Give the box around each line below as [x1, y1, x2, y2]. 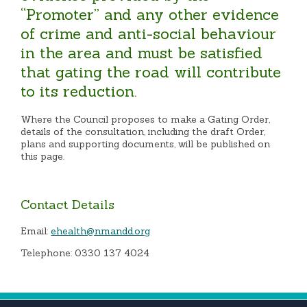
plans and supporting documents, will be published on [21, 137, 271, 150]
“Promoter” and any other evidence [21, 4, 280, 24]
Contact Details [21, 196, 115, 212]
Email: [21, 224, 51, 237]
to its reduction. [21, 81, 137, 101]
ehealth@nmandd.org [51, 224, 151, 237]
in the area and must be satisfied [21, 42, 263, 62]
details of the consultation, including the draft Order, [21, 125, 266, 138]
